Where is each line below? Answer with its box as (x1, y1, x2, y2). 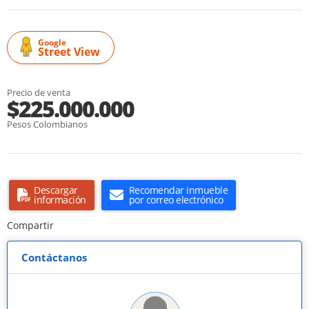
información (34, 193, 86, 207)
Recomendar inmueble (128, 183, 228, 197)
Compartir (7, 219, 54, 232)
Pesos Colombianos (7, 118, 88, 131)
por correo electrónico (128, 193, 223, 207)
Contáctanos (21, 250, 87, 265)
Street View (38, 44, 100, 60)
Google (38, 37, 66, 49)
